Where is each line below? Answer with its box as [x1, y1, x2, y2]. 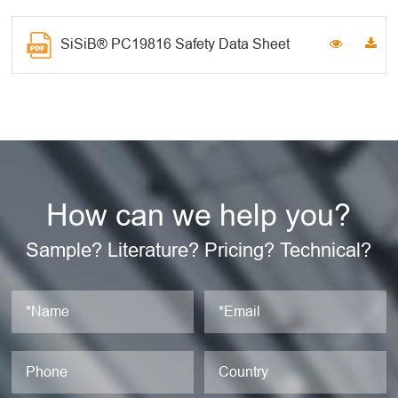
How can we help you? [46, 196, 352, 232]
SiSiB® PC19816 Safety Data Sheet [60, 35, 291, 52]
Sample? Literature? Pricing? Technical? [26, 238, 372, 261]
